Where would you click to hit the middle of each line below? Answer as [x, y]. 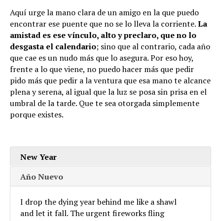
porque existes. [37, 114]
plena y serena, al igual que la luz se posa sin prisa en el [108, 92]
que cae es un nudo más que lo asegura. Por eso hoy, [102, 57]
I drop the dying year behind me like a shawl [98, 202]
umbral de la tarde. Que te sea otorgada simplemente [105, 103]
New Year [38, 157]
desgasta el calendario [53, 46]
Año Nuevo [42, 176]
